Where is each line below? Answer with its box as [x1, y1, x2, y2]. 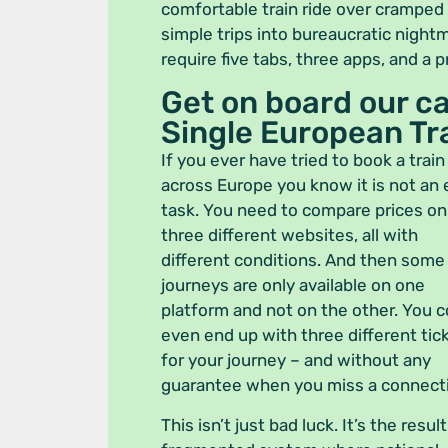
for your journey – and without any [161, 349, 432, 370]
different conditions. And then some [161, 249, 446, 270]
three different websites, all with [161, 224, 419, 245]
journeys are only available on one [161, 274, 426, 295]
